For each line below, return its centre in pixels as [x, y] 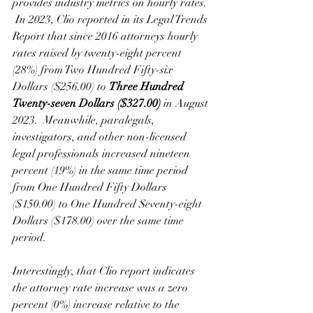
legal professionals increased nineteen [103, 154]
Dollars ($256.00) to [61, 87]
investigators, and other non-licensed [101, 137]
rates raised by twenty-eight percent [99, 53]
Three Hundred [148, 87]
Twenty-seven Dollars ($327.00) [87, 104]
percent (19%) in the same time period [102, 171]
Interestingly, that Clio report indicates [105, 271]
